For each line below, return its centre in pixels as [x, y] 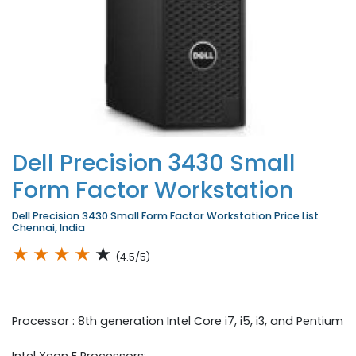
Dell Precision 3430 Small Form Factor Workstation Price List [165, 215]
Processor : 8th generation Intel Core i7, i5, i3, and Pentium [178, 321]
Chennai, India [48, 227]
